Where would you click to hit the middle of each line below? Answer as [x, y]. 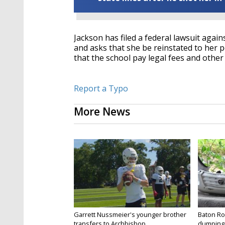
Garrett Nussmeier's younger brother [130, 215]
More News [102, 112]
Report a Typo [101, 89]
